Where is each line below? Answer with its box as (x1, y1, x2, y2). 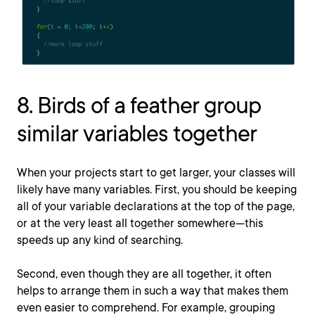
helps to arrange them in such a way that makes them (17, 283, 288, 297)
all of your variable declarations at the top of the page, (17, 199, 295, 213)
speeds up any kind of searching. (17, 233, 183, 247)
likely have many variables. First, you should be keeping (17, 182, 297, 196)
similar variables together (17, 119, 257, 147)
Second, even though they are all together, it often (17, 266, 271, 281)
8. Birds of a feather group (17, 91, 261, 119)
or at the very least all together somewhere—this (17, 216, 263, 230)
